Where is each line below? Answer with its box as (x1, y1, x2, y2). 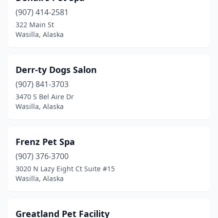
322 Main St (16, 20, 54, 29)
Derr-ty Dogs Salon (16, 64, 97, 75)
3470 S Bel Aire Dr (16, 92, 74, 101)
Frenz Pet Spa (16, 136, 75, 147)
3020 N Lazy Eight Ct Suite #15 (16, 164, 115, 173)
